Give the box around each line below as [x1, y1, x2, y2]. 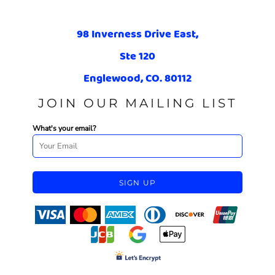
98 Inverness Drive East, [77, 25, 198, 42]
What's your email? [33, 123, 96, 133]
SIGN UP [118, 177, 157, 187]
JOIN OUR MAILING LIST [38, 95, 237, 110]
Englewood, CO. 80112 [83, 69, 192, 86]
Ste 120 [120, 47, 155, 64]
